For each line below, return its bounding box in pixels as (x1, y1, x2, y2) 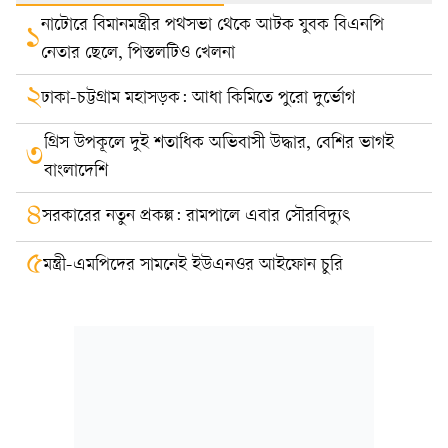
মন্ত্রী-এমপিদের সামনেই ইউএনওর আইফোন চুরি (43, 256, 343, 276)
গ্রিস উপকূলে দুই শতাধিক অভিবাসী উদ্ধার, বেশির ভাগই (44, 134, 394, 154)
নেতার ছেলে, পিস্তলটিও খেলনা (41, 44, 235, 64)
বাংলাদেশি (44, 162, 108, 182)
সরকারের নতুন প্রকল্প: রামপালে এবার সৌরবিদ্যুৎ (42, 207, 350, 227)
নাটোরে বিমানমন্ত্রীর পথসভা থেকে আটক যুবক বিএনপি (41, 16, 384, 36)
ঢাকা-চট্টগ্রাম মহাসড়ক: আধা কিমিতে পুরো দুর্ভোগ (41, 89, 355, 109)
